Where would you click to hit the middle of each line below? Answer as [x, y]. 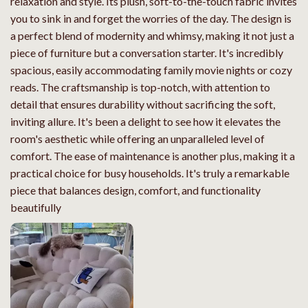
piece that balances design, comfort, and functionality [135, 190]
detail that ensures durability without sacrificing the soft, [143, 104]
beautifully [36, 207]
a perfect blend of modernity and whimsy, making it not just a [152, 35]
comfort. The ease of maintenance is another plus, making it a [153, 155]
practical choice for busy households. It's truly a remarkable [150, 173]
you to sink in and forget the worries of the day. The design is [151, 18]
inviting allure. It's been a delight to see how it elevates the [145, 121]
